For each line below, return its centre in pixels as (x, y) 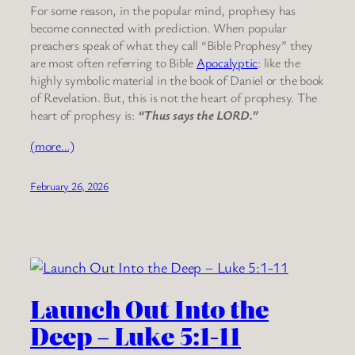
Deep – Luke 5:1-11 (136, 336)
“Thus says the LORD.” (198, 115)
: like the (279, 63)
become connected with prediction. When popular (158, 28)
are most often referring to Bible (113, 63)
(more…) (52, 145)
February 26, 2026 (69, 185)
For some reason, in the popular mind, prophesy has (163, 11)
